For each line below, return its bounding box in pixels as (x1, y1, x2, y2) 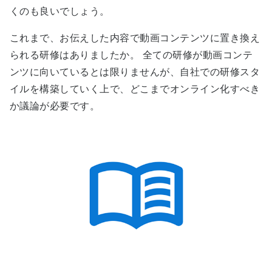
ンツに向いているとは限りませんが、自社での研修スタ (10, 66, 260, 77)
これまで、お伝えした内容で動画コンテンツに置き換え (10, 32, 260, 43)
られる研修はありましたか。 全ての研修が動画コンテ (10, 49, 253, 60)
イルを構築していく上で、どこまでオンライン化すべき (10, 83, 260, 94)
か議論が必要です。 (10, 100, 100, 111)
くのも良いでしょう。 (10, 5, 110, 16)
